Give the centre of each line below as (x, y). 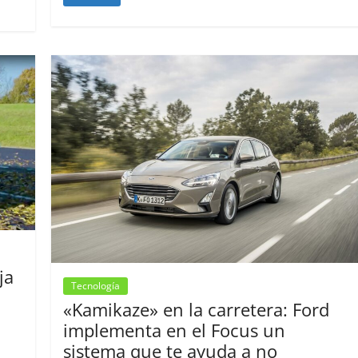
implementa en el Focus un (175, 330)
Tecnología (96, 285)
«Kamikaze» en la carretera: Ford (197, 309)
